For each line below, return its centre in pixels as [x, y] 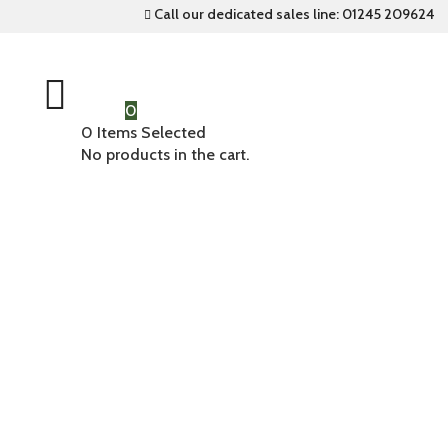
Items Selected [151, 133]
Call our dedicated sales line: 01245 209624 [292, 13]
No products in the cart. [164, 155]
